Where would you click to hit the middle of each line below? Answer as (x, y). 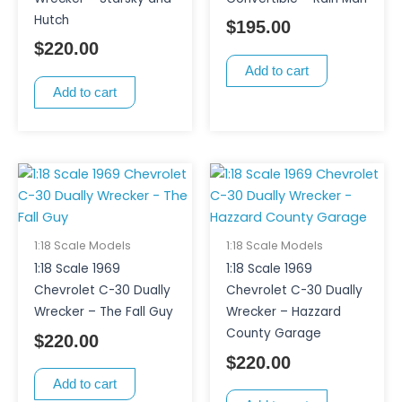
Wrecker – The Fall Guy (103, 311)
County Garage (273, 333)
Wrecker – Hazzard (283, 311)
